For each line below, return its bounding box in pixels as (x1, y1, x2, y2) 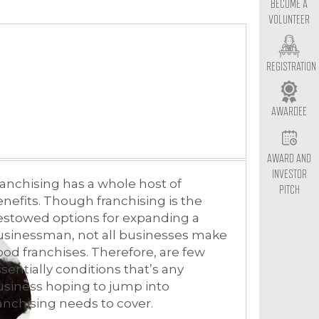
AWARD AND (267, 153, 311, 164)
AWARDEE (271, 106, 307, 117)
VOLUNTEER (268, 14, 310, 26)
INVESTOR (271, 169, 307, 180)
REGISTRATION (266, 61, 316, 73)
